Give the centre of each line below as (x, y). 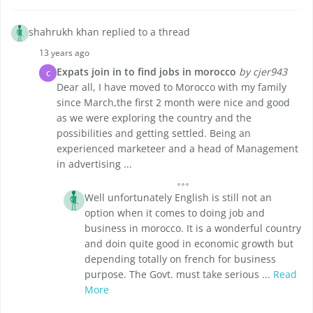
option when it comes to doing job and (175, 213)
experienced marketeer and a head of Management (177, 149)
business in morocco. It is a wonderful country (193, 228)
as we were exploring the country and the (154, 118)
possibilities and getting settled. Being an (154, 133)
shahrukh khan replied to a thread (109, 32)
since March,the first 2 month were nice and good (173, 103)
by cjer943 (263, 72)
